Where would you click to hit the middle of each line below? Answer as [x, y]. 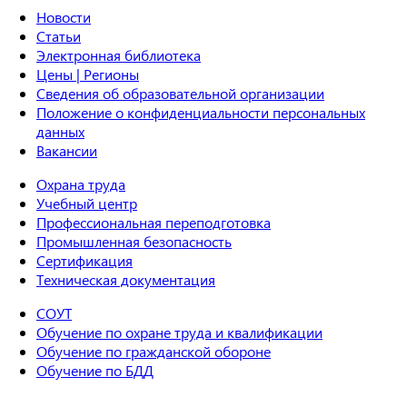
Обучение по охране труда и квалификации [179, 333]
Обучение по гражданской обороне [154, 352]
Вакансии [67, 151]
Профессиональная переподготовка [154, 223]
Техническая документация [126, 280]
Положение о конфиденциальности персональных [201, 113]
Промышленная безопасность [134, 242]
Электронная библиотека [119, 55]
